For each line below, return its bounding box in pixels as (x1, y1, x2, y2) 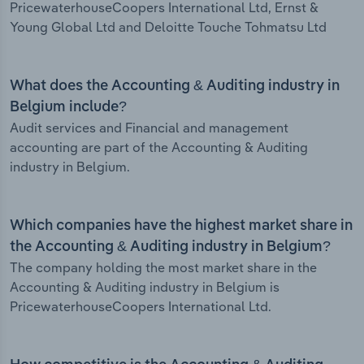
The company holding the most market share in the (10, 259, 317, 276)
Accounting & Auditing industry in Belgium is (10, 279, 279, 296)
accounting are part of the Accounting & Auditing (10, 139, 308, 156)
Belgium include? (10, 100, 127, 115)
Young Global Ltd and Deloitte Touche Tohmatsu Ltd (10, 19, 327, 36)
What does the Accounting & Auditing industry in (10, 79, 340, 94)
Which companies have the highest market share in (10, 219, 353, 234)
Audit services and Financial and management (10, 119, 288, 136)
